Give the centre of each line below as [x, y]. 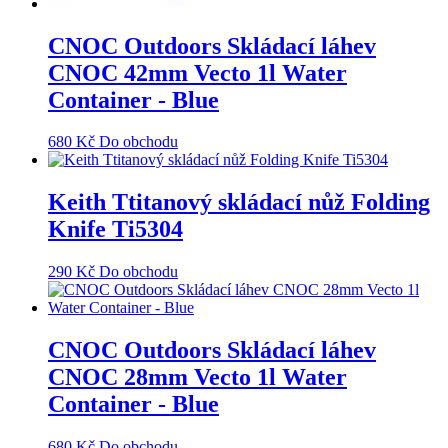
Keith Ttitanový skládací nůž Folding [239, 202]
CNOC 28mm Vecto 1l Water [197, 377]
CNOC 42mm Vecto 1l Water [197, 72]
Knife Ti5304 [115, 229]
